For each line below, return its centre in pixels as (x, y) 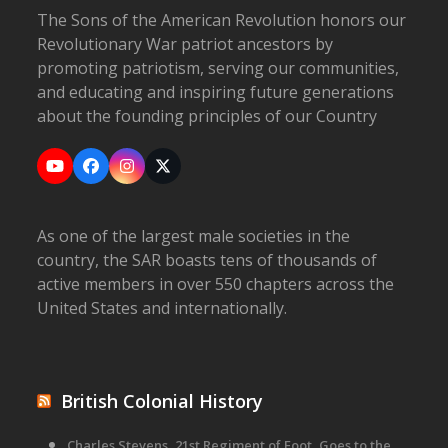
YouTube (88, 172)
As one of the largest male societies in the (194, 236)
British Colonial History (162, 401)
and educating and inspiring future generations (216, 92)
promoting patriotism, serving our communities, (218, 68)
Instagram (164, 172)
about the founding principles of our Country (207, 116)
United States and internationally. (162, 308)
